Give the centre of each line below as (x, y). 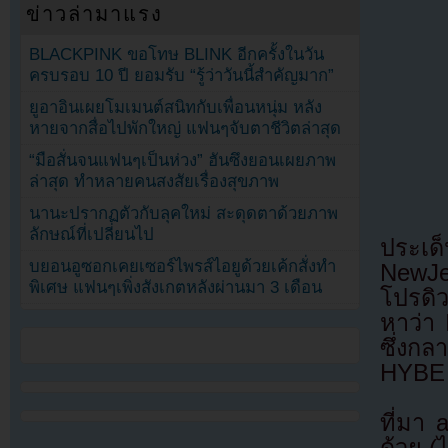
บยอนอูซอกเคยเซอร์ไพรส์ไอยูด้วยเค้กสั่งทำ (183, 266)
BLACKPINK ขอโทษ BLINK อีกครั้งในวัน (177, 54)
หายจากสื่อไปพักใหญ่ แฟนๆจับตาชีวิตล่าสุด (185, 128)
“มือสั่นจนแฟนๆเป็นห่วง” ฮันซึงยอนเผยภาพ (183, 160)
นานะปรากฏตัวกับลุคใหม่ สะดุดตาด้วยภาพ (184, 213)
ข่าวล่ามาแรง (95, 13)
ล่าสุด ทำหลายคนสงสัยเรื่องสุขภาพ (154, 181)
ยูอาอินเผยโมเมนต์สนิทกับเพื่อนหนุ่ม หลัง (176, 107)
